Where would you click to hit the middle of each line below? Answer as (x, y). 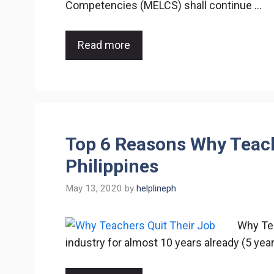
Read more (104, 45)
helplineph (156, 189)
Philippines (112, 166)
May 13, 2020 (94, 189)
